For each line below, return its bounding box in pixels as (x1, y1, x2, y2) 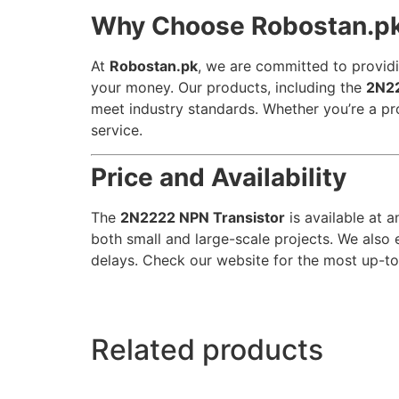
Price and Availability (91, 161, 346, 192)
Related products (91, 332, 323, 368)
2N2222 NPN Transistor (120, 208, 285, 226)
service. (91, 121, 142, 140)
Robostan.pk (110, 57, 198, 76)
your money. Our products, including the (91, 78, 366, 97)
